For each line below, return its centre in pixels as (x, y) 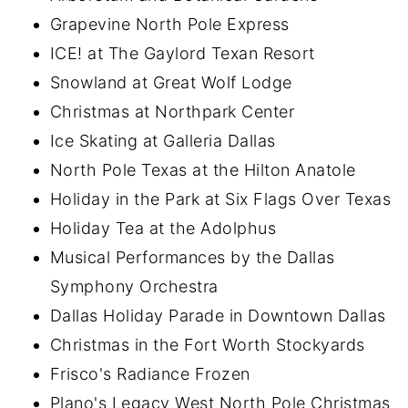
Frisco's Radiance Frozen (150, 374)
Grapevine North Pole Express (169, 24)
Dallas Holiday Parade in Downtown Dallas (218, 316)
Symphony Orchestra (134, 286)
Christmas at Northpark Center (172, 112)
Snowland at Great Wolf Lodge (171, 82)
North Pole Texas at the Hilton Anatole (203, 170)
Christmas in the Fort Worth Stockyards (207, 345)
